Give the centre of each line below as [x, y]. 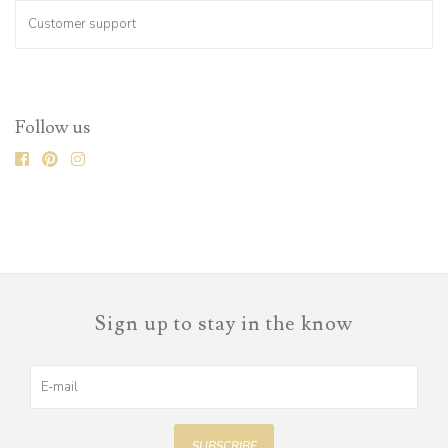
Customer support [82, 23]
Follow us [52, 127]
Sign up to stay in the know [224, 323]
